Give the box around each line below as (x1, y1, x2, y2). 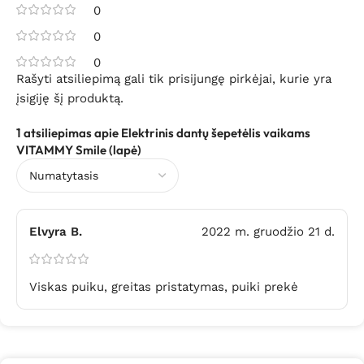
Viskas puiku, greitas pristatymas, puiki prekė (29, 279, 298, 295)
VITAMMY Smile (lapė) (16, 142, 141, 158)
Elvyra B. (29, 224, 82, 240)
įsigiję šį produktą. (16, 91, 123, 106)
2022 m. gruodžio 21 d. (201, 224, 335, 240)
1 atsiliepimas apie (16, 125, 121, 141)
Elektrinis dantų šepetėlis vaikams (121, 125, 310, 141)
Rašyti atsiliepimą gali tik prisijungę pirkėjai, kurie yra (16, 71, 331, 87)
